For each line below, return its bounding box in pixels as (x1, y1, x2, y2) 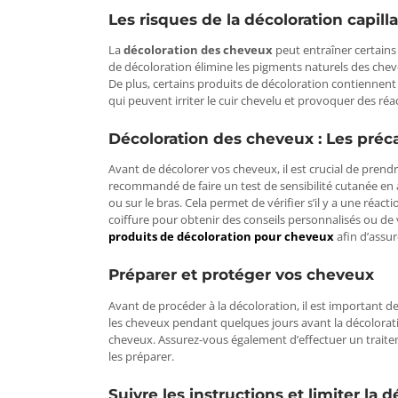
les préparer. (108, 347, 174, 364)
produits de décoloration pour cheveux (108, 228, 334, 245)
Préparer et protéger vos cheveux (108, 266, 374, 284)
